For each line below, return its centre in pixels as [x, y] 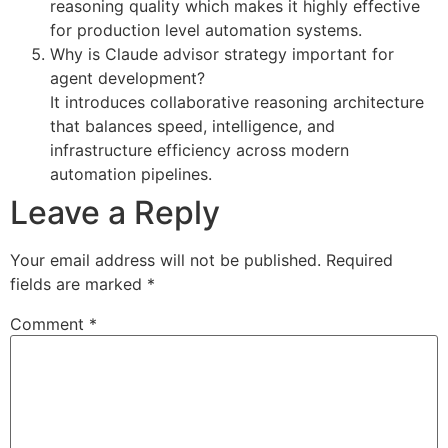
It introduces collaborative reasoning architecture [237, 102]
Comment [49, 324]
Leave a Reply [115, 213]
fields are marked [78, 284]
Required [359, 260]
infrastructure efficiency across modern [199, 150]
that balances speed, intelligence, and [192, 126]
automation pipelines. [131, 174]
